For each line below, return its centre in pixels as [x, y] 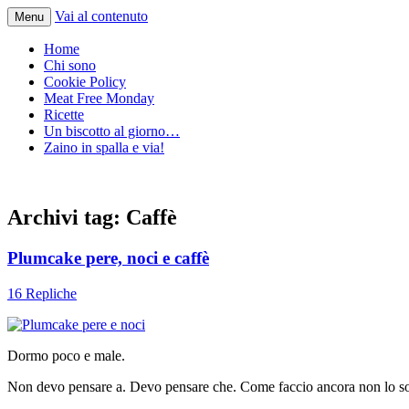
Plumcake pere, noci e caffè [108, 257]
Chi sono [70, 65]
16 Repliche [42, 293]
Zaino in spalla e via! [104, 147]
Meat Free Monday [99, 98]
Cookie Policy [85, 82]
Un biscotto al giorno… [112, 131]
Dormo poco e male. [66, 355]
